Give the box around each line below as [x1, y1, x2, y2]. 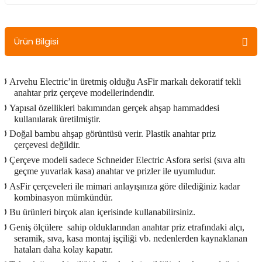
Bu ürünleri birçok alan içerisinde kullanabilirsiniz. [9, 207, 195, 218]
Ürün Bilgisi [14, 35, 58, 47]
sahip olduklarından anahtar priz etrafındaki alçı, [67, 222, 244, 232]
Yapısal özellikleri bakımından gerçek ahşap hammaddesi [9, 102, 219, 113]
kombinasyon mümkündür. [14, 192, 113, 202]
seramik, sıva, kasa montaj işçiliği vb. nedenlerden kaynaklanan [14, 233, 247, 243]
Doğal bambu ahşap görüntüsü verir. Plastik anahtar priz [9, 129, 216, 139]
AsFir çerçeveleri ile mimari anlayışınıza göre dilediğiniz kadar [9, 181, 240, 191]
